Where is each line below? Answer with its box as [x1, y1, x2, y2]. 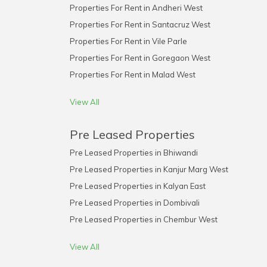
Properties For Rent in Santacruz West [69, 20, 210, 29]
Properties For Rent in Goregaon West [69, 53, 210, 63]
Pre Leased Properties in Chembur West [69, 215, 218, 224]
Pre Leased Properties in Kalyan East [69, 181, 206, 191]
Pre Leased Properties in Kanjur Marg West [69, 164, 228, 174]
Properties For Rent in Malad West [69, 70, 195, 79]
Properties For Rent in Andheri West [69, 3, 203, 13]
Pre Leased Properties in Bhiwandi [69, 148, 198, 157]
